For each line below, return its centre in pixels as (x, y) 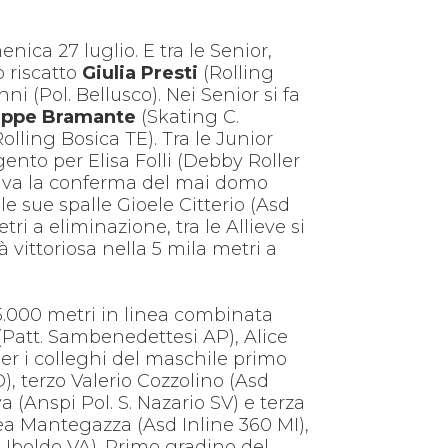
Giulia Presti (140, 72)
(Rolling (236, 72)
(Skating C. (188, 116)
